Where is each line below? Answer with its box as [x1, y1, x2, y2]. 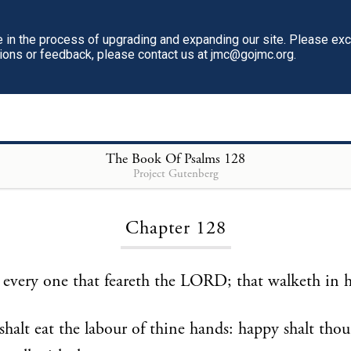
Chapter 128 [125, 216, 226, 241]
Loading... [150, 172, 201, 187]
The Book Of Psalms [106, 149, 220, 168]
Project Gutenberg [132, 165, 219, 181]
